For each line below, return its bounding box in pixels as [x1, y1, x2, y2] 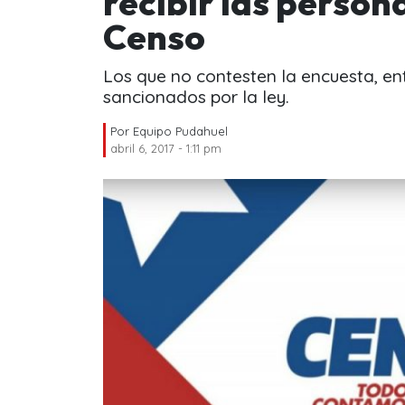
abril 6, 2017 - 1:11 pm [110, 140, 221, 155]
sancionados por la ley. [103, 85, 289, 108]
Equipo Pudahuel [133, 123, 228, 138]
